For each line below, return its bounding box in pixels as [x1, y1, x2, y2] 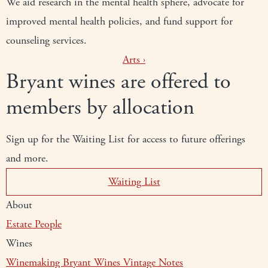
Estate [6, 217, 35, 231]
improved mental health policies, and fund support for [6, 14, 233, 28]
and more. [6, 151, 48, 165]
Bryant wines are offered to [6, 68, 231, 96]
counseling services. [6, 33, 87, 47]
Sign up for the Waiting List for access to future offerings [6, 132, 245, 146]
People [35, 217, 62, 231]
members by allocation [6, 94, 194, 121]
